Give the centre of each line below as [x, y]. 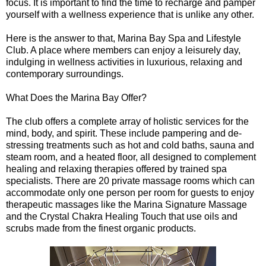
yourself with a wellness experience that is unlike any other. [131, 14]
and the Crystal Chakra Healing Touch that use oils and [122, 216]
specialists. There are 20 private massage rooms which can [130, 180]
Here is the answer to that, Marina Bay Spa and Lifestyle [123, 38]
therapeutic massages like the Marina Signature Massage [126, 204]
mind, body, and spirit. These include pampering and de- [124, 133]
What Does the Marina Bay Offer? [76, 97]
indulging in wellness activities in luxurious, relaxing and [124, 62]
